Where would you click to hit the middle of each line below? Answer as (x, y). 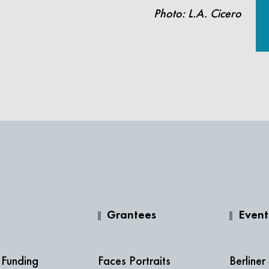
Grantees (131, 215)
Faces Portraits (134, 260)
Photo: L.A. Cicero (198, 13)
